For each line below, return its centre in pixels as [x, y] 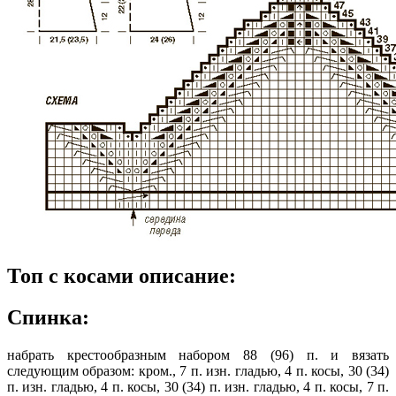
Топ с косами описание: [122, 276]
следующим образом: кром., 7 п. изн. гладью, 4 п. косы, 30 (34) [198, 371]
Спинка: [48, 318]
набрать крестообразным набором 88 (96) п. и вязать [198, 355]
